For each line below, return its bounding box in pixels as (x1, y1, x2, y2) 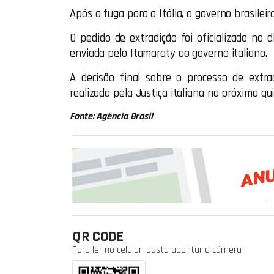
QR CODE (72, 228, 124, 246)
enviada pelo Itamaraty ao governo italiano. (70, 46, 267, 61)
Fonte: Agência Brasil (70, 110, 153, 123)
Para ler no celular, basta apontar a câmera (72, 243, 242, 256)
